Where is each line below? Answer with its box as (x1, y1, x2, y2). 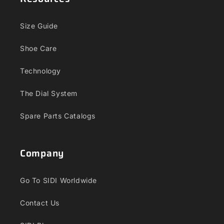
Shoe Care (20, 44, 57, 52)
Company (20, 145, 64, 160)
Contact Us (20, 198, 59, 207)
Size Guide (20, 21, 58, 30)
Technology (20, 66, 61, 75)
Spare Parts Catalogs (20, 111, 95, 120)
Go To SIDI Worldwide (20, 176, 97, 184)
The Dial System (20, 89, 77, 97)
